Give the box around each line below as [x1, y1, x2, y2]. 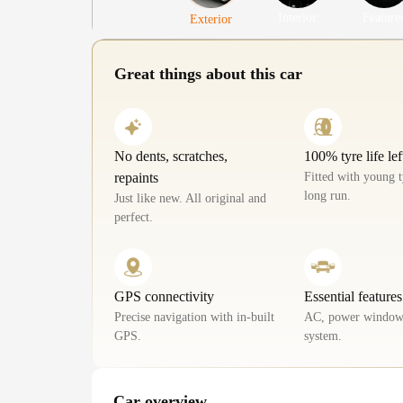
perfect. [114, 210, 153, 224]
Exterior [190, 12, 233, 26]
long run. [303, 188, 351, 202]
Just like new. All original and [114, 191, 266, 205]
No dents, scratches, [114, 148, 228, 164]
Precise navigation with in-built [114, 309, 274, 324]
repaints [114, 169, 158, 185]
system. [303, 328, 342, 343]
